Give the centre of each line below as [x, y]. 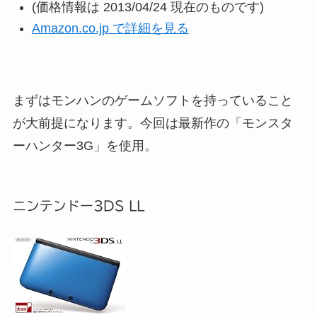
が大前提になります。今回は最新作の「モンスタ [152, 123]
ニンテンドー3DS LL [78, 206]
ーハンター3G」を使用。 [85, 145]
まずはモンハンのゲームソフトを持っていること [152, 100]
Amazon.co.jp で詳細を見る [110, 29]
